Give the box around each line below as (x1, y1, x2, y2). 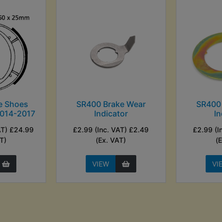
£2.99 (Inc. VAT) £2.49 (73, 125, 149, 134)
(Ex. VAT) (96, 135, 126, 144)
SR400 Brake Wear (76, 99, 146, 109)
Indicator (94, 108, 128, 118)
